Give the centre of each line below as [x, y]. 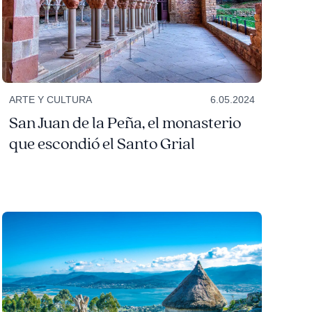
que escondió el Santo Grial [102, 145]
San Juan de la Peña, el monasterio [125, 124]
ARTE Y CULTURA [50, 100]
